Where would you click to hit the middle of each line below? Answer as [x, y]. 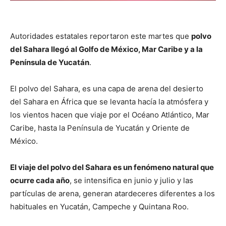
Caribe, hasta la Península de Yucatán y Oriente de [100, 128]
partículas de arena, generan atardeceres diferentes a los [112, 193]
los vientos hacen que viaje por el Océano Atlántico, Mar [110, 115]
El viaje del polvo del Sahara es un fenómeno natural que [112, 167]
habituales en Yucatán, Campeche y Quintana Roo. [99, 206]
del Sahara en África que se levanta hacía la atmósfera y [109, 101]
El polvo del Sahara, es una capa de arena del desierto [107, 88]
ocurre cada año [40, 180]
